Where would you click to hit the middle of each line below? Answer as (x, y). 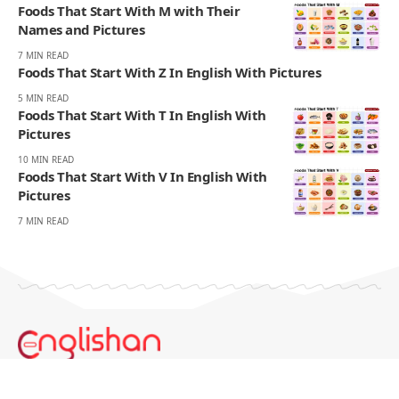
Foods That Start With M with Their (129, 11)
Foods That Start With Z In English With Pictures (169, 73)
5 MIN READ (43, 98)
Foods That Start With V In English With (142, 177)
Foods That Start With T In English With (142, 115)
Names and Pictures (81, 30)
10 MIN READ (46, 160)
